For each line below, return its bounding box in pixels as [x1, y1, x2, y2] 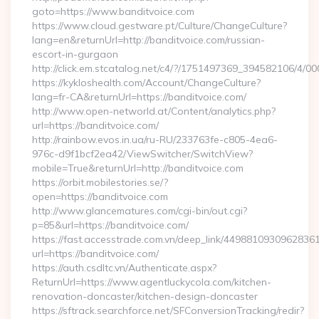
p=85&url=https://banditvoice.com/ [32, 219, 189, 231]
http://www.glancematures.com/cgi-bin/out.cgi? [32, 204, 247, 217]
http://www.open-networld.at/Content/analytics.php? [32, 105, 276, 117]
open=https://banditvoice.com [32, 190, 168, 203]
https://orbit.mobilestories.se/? [32, 176, 168, 189]
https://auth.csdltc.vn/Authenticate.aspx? [32, 261, 216, 274]
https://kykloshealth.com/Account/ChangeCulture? [32, 76, 261, 89]
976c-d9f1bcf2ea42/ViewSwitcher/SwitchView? [32, 147, 253, 160]
